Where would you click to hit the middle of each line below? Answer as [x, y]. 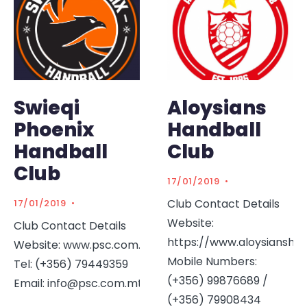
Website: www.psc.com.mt [85, 245]
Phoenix [54, 130]
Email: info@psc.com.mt [78, 283]
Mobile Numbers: [212, 261]
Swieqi [47, 108]
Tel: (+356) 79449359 [71, 264]
